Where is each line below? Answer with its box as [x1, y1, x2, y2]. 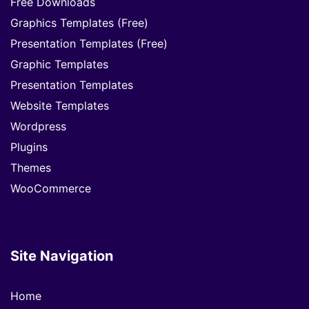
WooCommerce [10, 181, 91, 195]
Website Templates [10, 98, 109, 112]
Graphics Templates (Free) [10, 15, 148, 30]
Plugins [10, 139, 48, 154]
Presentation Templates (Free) [10, 36, 168, 50]
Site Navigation [10, 247, 113, 264]
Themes [10, 160, 51, 175]
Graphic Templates [10, 57, 108, 71]
